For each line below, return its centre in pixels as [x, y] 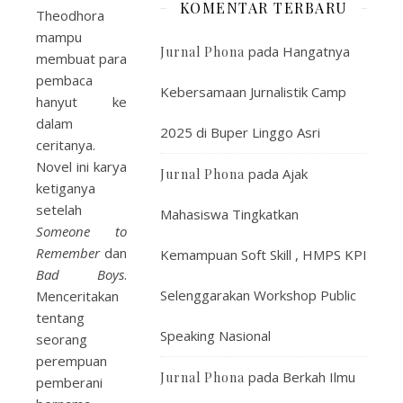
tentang [60, 318]
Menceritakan [77, 296]
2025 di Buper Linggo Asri [240, 132]
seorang [62, 339]
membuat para [81, 58]
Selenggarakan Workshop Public [258, 295]
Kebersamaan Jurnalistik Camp [253, 92]
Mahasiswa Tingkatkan [229, 214]
